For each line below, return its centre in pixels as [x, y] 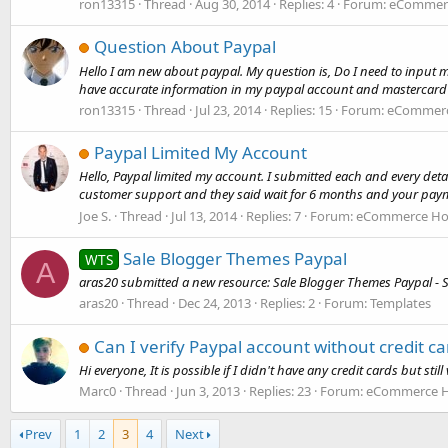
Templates [400, 303]
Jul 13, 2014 [204, 215]
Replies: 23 [280, 391]
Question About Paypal [185, 47]
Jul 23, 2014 [228, 109]
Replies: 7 [273, 215]
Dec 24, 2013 [214, 303]
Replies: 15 [301, 109]
